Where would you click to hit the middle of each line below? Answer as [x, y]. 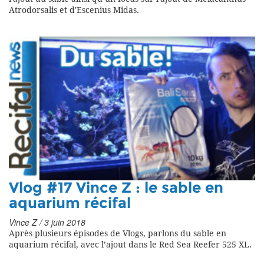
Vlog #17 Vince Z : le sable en [116, 188]
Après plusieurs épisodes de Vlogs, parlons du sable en [118, 233]
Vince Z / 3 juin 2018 [47, 222]
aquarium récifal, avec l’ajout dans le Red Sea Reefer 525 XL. [130, 245]
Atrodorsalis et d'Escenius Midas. [74, 10]
